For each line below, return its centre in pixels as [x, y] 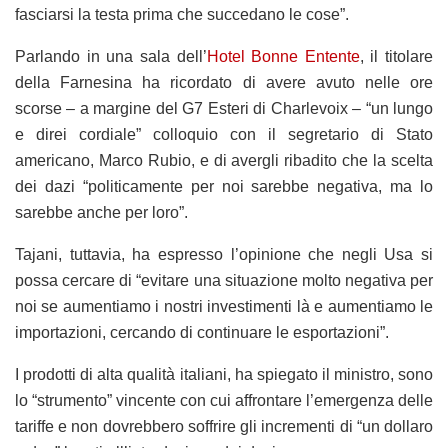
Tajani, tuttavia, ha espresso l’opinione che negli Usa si [224, 255]
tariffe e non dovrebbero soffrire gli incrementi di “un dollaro [224, 427]
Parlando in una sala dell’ [111, 57]
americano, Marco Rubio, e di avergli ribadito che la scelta [224, 161]
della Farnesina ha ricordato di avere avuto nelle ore [224, 83]
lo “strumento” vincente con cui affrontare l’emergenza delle [224, 401]
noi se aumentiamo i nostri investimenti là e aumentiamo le [224, 307]
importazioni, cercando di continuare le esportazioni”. [202, 333]
